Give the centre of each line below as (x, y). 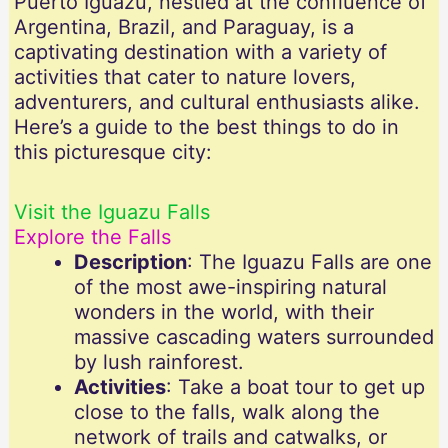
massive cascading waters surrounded (253, 337)
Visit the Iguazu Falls (111, 212)
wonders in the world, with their (223, 312)
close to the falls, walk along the (226, 412)
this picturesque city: (112, 152)
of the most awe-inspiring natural (230, 287)
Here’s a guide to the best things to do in (206, 127)
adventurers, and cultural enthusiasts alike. (216, 102)
